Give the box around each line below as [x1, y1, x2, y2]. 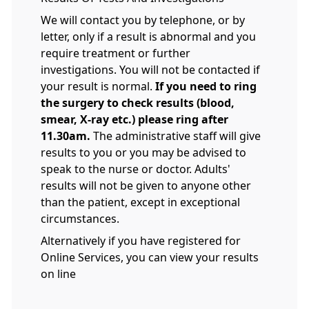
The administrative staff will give [90, 130, 261, 141]
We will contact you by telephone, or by [41, 14, 245, 26]
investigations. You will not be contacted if [41, 64, 260, 75]
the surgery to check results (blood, [41, 97, 235, 108]
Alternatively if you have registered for [41, 235, 241, 246]
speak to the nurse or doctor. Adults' [41, 163, 230, 175]
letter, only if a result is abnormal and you [41, 31, 256, 42]
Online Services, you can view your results [41, 252, 259, 263]
